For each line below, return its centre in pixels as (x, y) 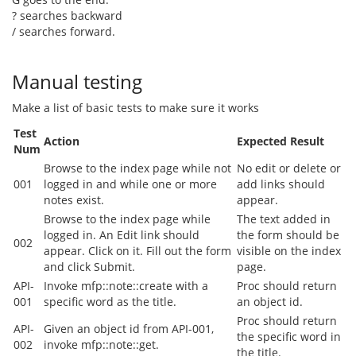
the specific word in (289, 337)
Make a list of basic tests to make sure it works (135, 108)
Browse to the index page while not (137, 168)
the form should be (288, 235)
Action (62, 141)
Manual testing (77, 81)
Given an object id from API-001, (129, 329)
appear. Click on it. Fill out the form (137, 251)
